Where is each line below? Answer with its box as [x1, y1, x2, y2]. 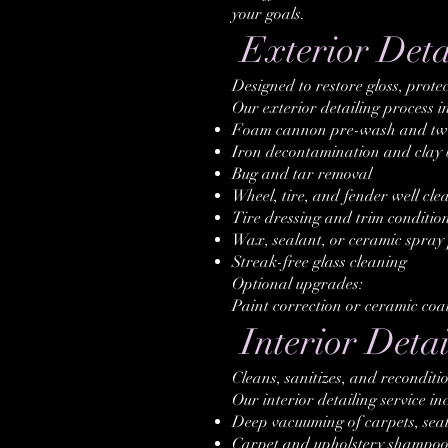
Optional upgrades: [232, 274, 363, 294]
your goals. [232, 4, 305, 24]
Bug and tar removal [232, 164, 372, 184]
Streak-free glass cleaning [232, 252, 407, 272]
